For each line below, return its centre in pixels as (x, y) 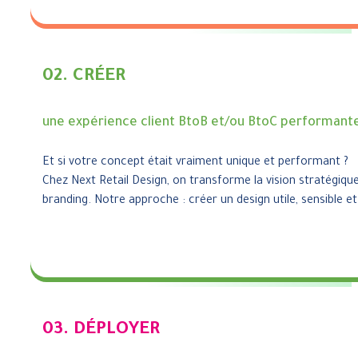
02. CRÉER (84, 78)
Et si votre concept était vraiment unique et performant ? (195, 163)
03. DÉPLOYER (101, 331)
